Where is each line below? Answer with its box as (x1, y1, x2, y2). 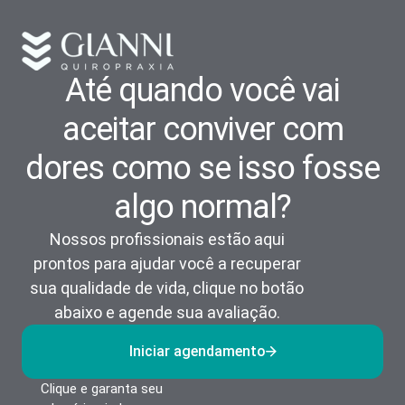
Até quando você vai (65, 71, 340, 110)
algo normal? (114, 188, 291, 227)
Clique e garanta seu (40, 381, 163, 398)
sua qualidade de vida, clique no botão (30, 278, 304, 298)
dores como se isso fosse (25, 149, 380, 188)
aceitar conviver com (61, 110, 344, 149)
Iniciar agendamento (128, 343, 266, 361)
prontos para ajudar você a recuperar (33, 254, 301, 274)
